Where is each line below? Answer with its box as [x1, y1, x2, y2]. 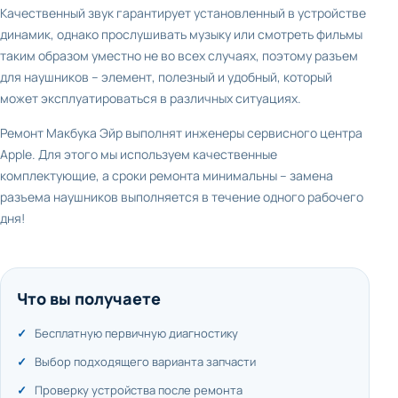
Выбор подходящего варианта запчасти [35, 354, 256, 370]
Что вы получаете [17, 288, 161, 309]
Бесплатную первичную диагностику [35, 325, 238, 341]
